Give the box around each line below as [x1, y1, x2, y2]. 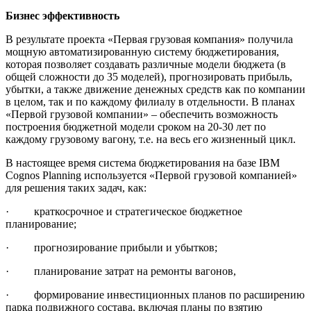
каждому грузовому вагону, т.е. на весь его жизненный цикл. [6, 133, 296, 146]
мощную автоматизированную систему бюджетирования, [6, 46, 279, 58]
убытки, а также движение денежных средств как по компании [6, 83, 305, 96]
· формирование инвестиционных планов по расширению [6, 289, 305, 301]
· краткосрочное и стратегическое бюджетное [6, 205, 242, 218]
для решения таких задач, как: [6, 182, 146, 194]
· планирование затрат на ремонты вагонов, [6, 265, 236, 278]
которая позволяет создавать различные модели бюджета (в [6, 58, 286, 71]
